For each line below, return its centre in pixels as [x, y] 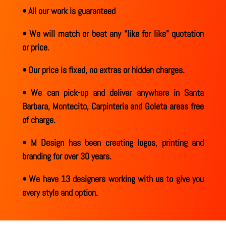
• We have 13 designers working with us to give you [113, 179]
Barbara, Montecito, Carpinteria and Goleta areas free [113, 106]
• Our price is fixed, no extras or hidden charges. [103, 70]
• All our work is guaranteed [69, 11]
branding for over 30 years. [67, 156]
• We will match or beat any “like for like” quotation [113, 34]
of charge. [39, 120]
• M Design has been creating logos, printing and [113, 143]
